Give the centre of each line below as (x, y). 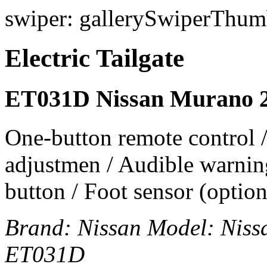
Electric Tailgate (94, 58)
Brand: (41, 227)
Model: (184, 227)
